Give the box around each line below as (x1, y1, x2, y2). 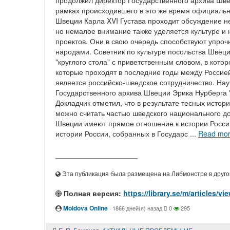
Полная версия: (62, 188, 121, 198)
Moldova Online (63, 203, 108, 213)
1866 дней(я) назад (112, 204, 162, 212)
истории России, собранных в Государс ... (55, 128, 198, 139)
